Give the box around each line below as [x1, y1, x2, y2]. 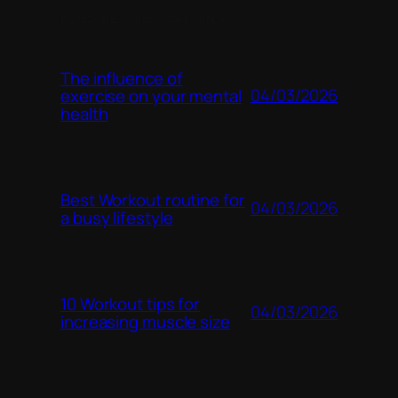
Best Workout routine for [60, 187, 245, 211]
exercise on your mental [60, 84, 242, 107]
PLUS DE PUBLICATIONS [60, 9, 226, 27]
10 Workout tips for [60, 291, 201, 315]
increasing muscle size [60, 309, 230, 333]
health [60, 101, 108, 125]
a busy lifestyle [60, 205, 173, 229]
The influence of [60, 66, 183, 90]
